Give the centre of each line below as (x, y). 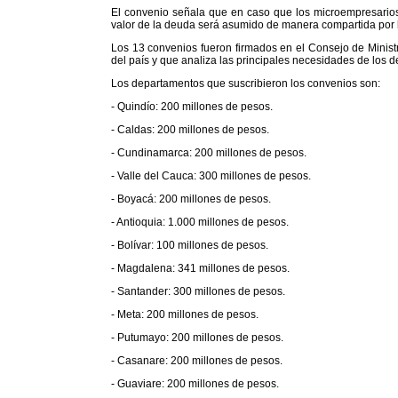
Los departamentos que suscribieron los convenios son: (246, 84)
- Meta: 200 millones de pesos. (185, 314)
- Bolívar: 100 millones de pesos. (190, 245)
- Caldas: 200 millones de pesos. (190, 130)
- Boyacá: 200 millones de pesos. (191, 199)
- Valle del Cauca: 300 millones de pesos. (211, 176)
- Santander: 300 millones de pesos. (198, 291)
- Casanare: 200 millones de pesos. (197, 361)
